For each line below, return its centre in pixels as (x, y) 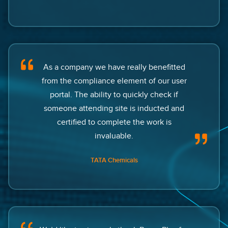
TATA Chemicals (114, 161)
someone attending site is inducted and (114, 109)
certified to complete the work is (114, 122)
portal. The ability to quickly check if (114, 95)
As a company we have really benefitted (114, 67)
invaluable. (114, 136)
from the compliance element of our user (114, 81)
